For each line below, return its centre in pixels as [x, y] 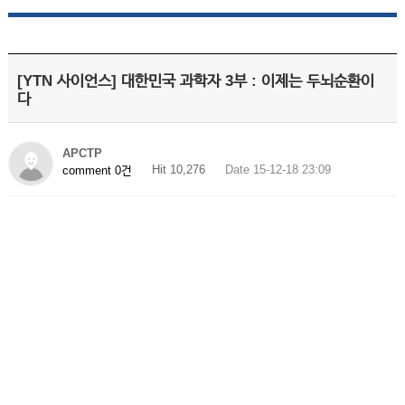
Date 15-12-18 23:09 [278, 170]
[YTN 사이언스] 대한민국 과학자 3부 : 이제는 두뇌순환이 [195, 81]
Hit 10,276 [178, 170]
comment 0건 [97, 170]
